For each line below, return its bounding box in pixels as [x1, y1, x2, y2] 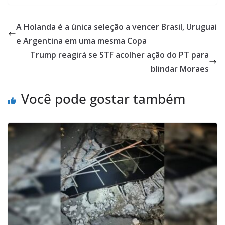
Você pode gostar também [21, 90, 185, 108]
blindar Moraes [151, 63, 209, 75]
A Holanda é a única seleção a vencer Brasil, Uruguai [16, 21, 217, 33]
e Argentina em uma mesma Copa [16, 35, 147, 47]
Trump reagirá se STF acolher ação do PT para [30, 49, 209, 61]
